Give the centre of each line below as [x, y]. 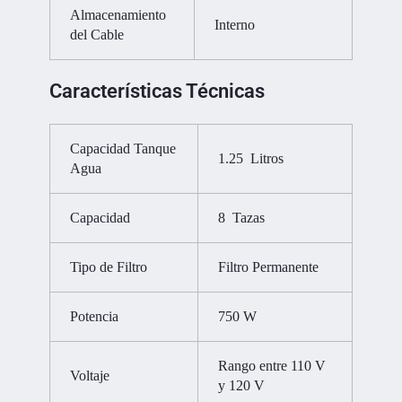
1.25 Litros [251, 159]
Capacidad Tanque [123, 149]
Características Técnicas [157, 92]
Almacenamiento [118, 14]
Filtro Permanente [269, 267]
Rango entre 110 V [272, 366]
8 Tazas [242, 218]
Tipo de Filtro [109, 267]
